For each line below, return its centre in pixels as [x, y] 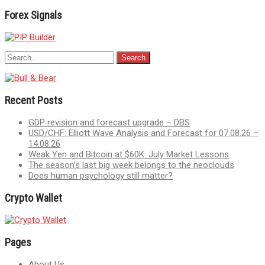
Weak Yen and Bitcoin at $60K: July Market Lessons [129, 154]
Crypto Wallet [33, 198]
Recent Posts [34, 100]
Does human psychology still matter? [101, 175]
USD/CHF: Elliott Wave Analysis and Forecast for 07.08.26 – [143, 133]
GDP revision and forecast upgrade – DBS [109, 122]
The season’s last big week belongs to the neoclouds [131, 165]
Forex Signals [33, 15]
